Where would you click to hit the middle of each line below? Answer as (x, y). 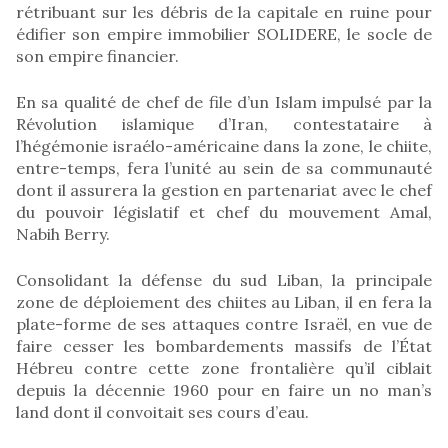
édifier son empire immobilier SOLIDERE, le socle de (224, 33)
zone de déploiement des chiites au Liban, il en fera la (224, 301)
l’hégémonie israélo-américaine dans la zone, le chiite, (224, 145)
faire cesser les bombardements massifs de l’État (224, 345)
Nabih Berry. (63, 233)
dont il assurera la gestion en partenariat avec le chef (224, 189)
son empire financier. (97, 55)
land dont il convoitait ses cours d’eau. (162, 411)
